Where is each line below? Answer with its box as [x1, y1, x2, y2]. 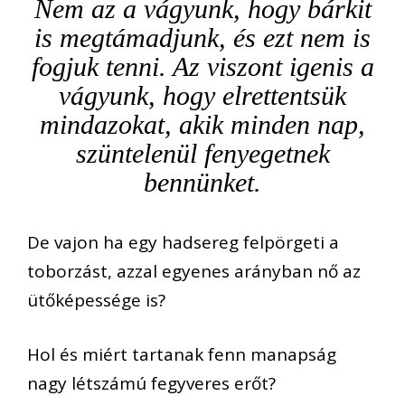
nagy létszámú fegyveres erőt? [27, 372, 276, 396]
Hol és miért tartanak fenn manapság [27, 343, 336, 367]
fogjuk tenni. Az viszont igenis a [31, 51, 374, 81]
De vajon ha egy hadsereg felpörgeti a [27, 230, 339, 254]
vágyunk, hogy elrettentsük [59, 80, 346, 110]
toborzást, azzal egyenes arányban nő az [27, 259, 361, 283]
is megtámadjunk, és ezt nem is [34, 22, 371, 52]
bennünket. [144, 166, 261, 197]
